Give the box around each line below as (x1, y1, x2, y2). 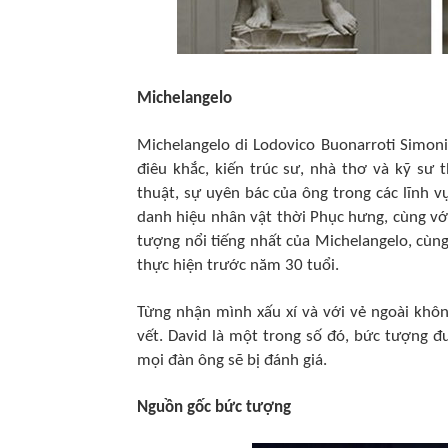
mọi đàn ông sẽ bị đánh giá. (137, 352, 327, 369)
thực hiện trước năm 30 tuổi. (137, 257, 339, 274)
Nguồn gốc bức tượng (137, 399, 291, 416)
